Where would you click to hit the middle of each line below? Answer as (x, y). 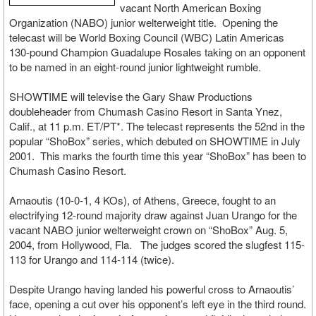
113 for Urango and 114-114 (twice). (92, 259)
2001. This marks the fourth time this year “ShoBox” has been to (158, 156)
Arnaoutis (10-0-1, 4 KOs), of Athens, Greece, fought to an (142, 200)
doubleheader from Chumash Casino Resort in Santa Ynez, (146, 111)
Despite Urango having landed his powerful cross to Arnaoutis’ (152, 289)
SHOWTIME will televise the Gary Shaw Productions (131, 96)
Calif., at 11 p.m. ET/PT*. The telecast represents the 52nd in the (157, 126)
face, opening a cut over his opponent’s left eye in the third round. (158, 304)
